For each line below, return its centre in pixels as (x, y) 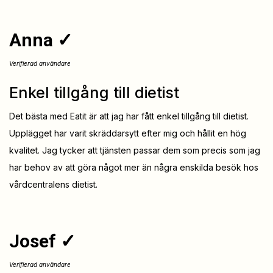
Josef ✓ (42, 241)
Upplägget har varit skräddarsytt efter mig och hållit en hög (128, 133)
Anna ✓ (41, 40)
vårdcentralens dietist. (53, 185)
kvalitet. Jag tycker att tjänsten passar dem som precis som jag (135, 151)
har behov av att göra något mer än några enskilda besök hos (134, 168)
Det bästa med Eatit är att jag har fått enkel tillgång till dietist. (129, 116)
